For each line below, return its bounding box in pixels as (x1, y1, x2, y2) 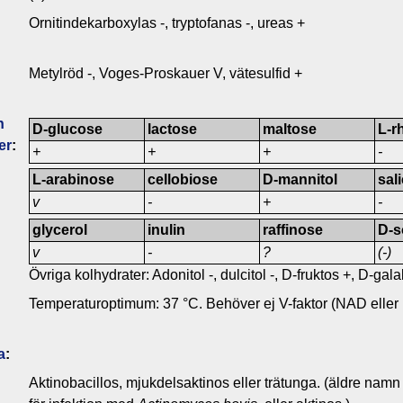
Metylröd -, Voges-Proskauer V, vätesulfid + (29, 65, 302, 81)
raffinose (263, 221, 324, 237)
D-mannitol (263, 171, 338, 187)
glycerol (32, 221, 88, 237)
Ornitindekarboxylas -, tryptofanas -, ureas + (29, 14, 305, 31)
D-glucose (32, 121, 103, 137)
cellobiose (148, 171, 219, 187)
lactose (148, 121, 198, 137)
